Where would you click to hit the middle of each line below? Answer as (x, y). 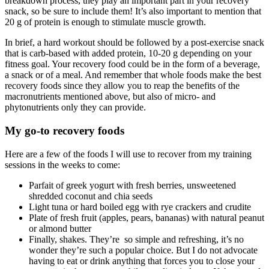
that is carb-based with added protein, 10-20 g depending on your (128, 53)
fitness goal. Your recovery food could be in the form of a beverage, (132, 64)
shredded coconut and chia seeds (91, 196)
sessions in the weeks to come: (62, 165)
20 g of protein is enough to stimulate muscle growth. (105, 22)
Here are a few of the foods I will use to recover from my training (128, 154)
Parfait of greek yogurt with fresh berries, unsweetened (132, 185)
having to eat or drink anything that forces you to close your (142, 261)
